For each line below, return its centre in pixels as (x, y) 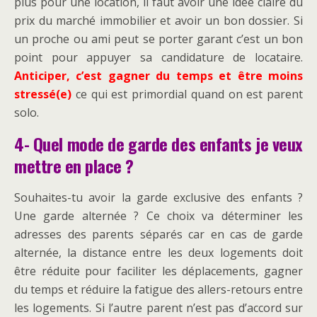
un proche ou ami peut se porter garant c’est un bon (158, 39)
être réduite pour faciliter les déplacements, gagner (158, 271)
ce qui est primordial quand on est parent (187, 94)
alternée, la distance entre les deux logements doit (158, 253)
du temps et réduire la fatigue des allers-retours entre (158, 290)
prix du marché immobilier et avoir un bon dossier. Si (158, 21)
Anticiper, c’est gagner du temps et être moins (158, 76)
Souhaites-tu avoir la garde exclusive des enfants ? (158, 198)
